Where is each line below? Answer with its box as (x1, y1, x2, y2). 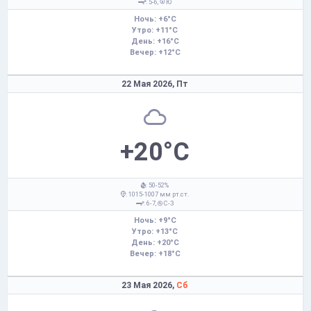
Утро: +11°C (132, 26, 178, 35)
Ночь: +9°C (133, 216, 176, 225)
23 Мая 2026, (121, 280, 177, 290)
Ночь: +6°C (133, 15, 176, 24)
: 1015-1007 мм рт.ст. (126, 190, 190, 199)
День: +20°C (131, 238, 179, 247)
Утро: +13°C (132, 227, 178, 236)
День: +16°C (131, 37, 179, 46)
